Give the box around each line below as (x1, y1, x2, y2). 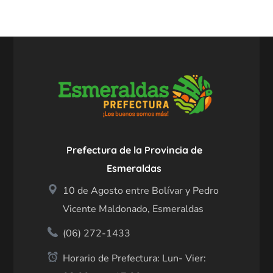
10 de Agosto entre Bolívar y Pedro (63, 184, 219, 198)
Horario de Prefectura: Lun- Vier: (63, 252, 207, 266)
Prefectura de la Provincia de (66, 144, 202, 157)
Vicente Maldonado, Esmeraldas (63, 202, 204, 216)
